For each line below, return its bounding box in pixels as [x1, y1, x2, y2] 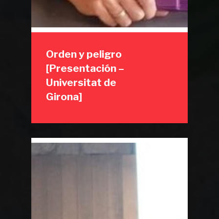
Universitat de [46, 76, 117, 88]
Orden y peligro [46, 48, 122, 60]
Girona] [46, 90, 83, 103]
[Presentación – [46, 62, 125, 74]
